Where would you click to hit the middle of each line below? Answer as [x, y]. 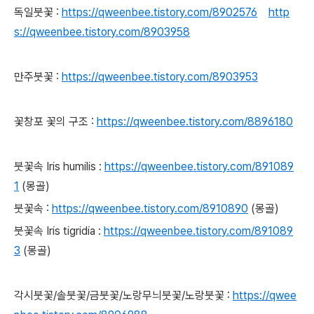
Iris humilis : [74, 166]
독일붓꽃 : [36, 12]
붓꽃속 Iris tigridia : [57, 231]
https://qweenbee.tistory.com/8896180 [195, 122]
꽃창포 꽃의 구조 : [54, 122]
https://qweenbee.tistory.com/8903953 [160, 77]
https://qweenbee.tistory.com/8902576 [159, 12]
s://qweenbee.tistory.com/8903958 [102, 32]
